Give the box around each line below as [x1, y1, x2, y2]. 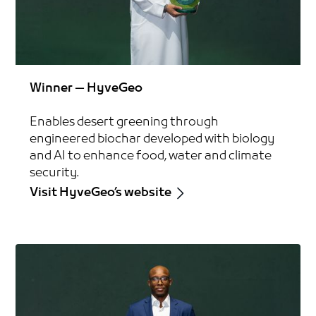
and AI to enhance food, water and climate [30, 147, 272, 164]
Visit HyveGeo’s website [30, 184, 172, 201]
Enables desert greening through [30, 114, 219, 130]
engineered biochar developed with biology [30, 130, 275, 147]
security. [30, 164, 80, 181]
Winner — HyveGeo [30, 80, 143, 97]
